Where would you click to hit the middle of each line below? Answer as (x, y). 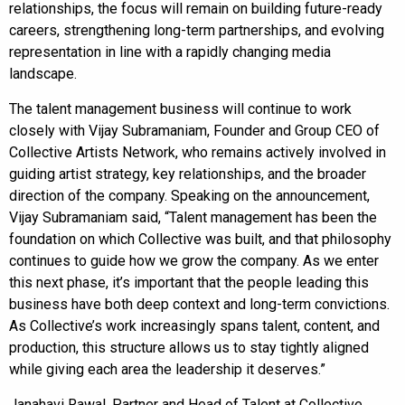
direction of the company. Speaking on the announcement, (189, 195)
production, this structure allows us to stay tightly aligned (189, 347)
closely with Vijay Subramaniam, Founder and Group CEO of (194, 130)
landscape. (43, 73)
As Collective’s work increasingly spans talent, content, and (194, 325)
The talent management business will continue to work (180, 108)
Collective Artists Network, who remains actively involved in (198, 152)
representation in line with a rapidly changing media (170, 52)
